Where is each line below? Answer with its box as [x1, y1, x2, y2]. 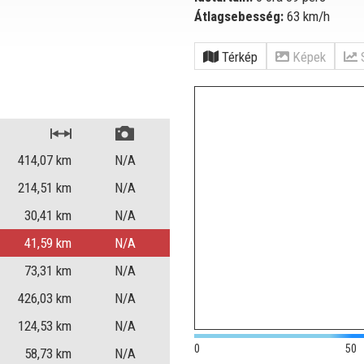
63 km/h [284, 7, 330, 24]
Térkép [219, 48, 258, 65]
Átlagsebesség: [194, 7, 284, 24]
